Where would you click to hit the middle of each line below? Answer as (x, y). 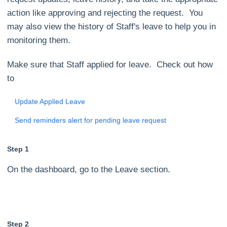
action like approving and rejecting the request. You (105, 13)
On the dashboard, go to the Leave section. (89, 169)
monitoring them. (39, 40)
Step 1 (18, 149)
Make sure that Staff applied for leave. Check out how (110, 65)
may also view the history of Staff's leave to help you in (112, 27)
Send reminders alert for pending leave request (91, 120)
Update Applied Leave (50, 102)
